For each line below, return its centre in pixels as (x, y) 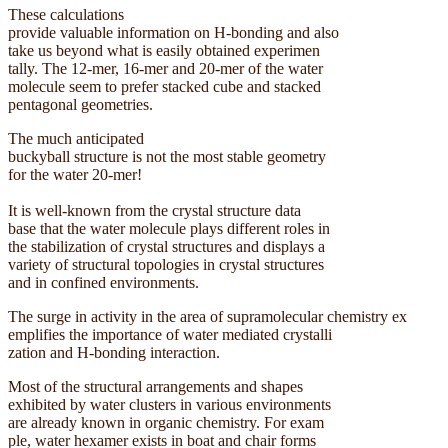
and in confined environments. (103, 283)
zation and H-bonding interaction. (116, 353)
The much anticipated (76, 139)
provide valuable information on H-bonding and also (173, 33)
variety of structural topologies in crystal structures (166, 265)
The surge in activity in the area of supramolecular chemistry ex (207, 317)
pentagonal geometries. (80, 105)
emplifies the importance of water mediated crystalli (170, 335)
